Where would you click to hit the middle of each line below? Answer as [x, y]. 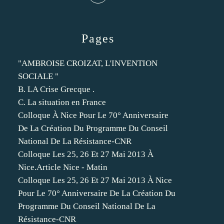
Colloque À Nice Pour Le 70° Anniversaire [93, 115]
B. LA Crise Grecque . [56, 89]
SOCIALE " [38, 76]
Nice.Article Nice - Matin [63, 167]
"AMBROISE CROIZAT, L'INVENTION [88, 63]
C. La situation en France [62, 102]
